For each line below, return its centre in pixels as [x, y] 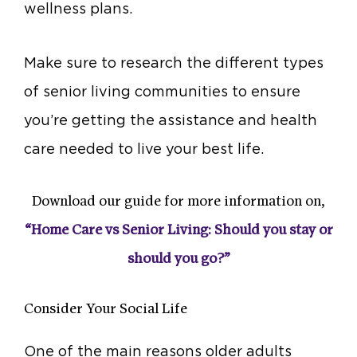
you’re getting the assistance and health [171, 120]
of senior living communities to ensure [162, 91]
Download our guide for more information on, [178, 202]
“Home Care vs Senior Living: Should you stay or [178, 231]
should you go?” [178, 260]
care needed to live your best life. [144, 148]
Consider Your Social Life [106, 310]
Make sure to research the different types [174, 62]
